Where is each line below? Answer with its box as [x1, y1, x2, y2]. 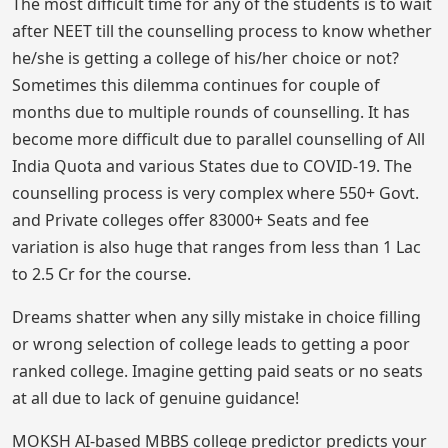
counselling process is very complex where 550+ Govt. [12, 182, 419, 204]
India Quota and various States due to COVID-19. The [12, 155, 412, 177]
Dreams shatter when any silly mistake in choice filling [12, 306, 421, 328]
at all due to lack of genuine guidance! [12, 387, 299, 409]
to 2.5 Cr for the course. [12, 263, 191, 285]
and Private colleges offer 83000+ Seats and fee [12, 209, 369, 231]
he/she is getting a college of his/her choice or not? [12, 47, 399, 69]
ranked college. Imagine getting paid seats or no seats [12, 360, 423, 382]
